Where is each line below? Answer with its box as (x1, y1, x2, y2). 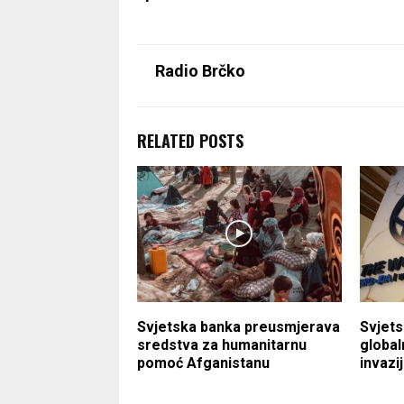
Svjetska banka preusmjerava (137, 317, 340, 335)
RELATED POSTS (137, 128, 243, 152)
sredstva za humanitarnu (137, 335, 307, 353)
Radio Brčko (155, 60, 245, 80)
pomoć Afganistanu (137, 353, 270, 372)
